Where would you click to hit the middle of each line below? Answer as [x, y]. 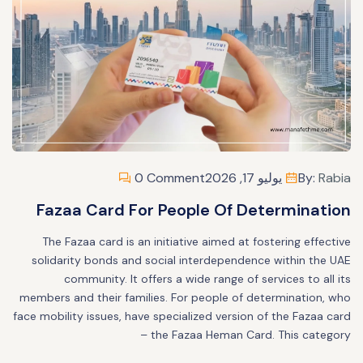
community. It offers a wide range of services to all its [207, 279]
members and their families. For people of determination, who [185, 297]
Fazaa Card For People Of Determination [194, 210]
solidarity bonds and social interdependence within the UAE [191, 260]
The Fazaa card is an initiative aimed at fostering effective [196, 241]
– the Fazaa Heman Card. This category [246, 335]
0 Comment [168, 178]
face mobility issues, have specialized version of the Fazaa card [182, 316]
